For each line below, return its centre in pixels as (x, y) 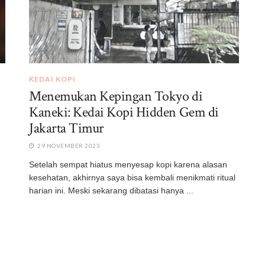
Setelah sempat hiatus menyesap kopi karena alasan (128, 164)
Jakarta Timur (67, 128)
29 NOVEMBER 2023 (68, 145)
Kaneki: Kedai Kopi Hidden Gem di (124, 112)
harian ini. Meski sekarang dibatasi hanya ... (111, 190)
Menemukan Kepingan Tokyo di (116, 96)
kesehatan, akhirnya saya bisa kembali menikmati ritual (132, 177)
